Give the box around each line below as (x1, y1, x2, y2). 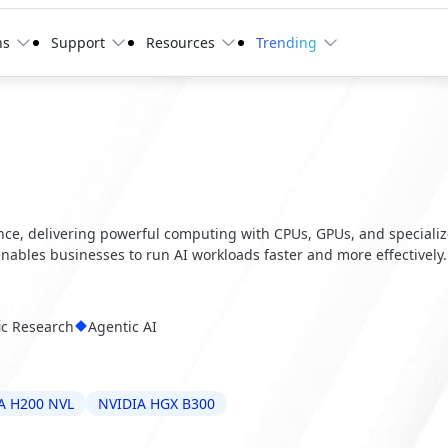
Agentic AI (88, 316, 158, 336)
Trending (256, 33, 318, 52)
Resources (146, 33, 216, 52)
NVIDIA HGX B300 (98, 393, 216, 413)
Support (51, 33, 106, 52)
